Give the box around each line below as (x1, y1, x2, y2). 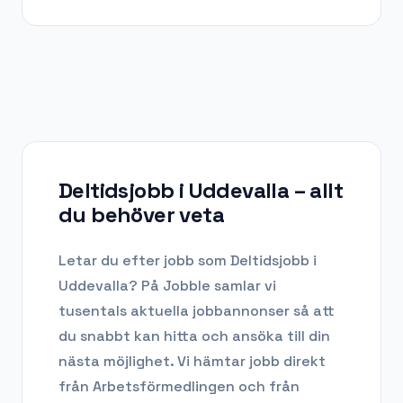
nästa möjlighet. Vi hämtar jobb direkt (58, 352, 326, 372)
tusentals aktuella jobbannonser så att (58, 301, 335, 321)
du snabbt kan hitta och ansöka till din (58, 327, 330, 346)
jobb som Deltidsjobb (164, 251, 309, 271)
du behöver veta (58, 201, 224, 229)
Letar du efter (58, 251, 164, 271)
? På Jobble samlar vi (129, 276, 276, 296)
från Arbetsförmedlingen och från (58, 377, 300, 397)
